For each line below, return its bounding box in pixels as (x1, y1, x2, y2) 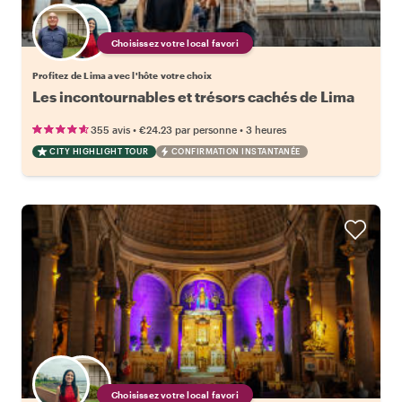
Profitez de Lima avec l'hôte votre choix (32, 69, 212, 81)
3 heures (246, 123, 286, 135)
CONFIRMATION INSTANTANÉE (170, 145, 301, 156)
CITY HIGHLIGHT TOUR (49, 145, 149, 156)
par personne (175, 123, 237, 135)
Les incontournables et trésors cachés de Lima (32, 87, 354, 105)
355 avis (91, 123, 130, 135)
